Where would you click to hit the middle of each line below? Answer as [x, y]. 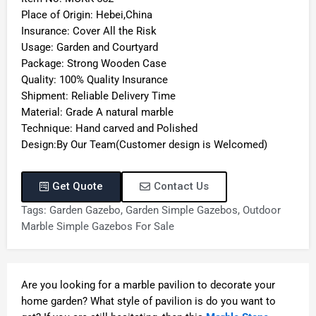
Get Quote [78, 186]
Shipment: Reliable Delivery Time [98, 96]
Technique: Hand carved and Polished [109, 129]
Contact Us [181, 186]
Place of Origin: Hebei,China [87, 15]
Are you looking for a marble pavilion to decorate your [148, 285]
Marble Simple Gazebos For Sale [98, 226]
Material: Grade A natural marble [97, 113]
